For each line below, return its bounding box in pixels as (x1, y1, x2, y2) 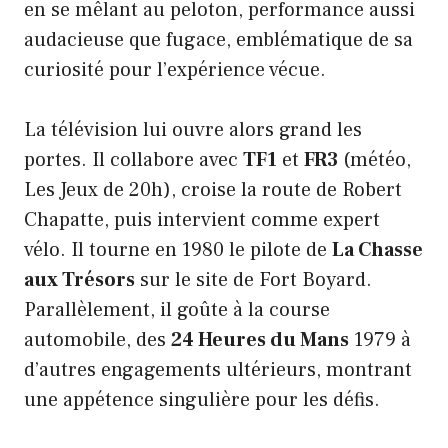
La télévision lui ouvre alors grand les (24, 116, 362, 143)
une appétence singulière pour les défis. (24, 386, 380, 413)
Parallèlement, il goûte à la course (24, 296, 330, 323)
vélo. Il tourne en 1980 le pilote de (24, 236, 332, 263)
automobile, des (24, 326, 171, 353)
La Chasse (332, 236, 423, 263)
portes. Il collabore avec (24, 146, 243, 173)
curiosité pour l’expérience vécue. (24, 56, 326, 83)
